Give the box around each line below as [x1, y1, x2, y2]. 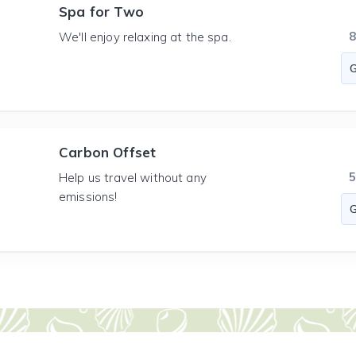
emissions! [59, 189, 118, 204]
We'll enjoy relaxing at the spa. [59, 29, 231, 44]
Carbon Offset [59, 144, 157, 161]
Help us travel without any [59, 170, 207, 185]
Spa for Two [59, 3, 144, 20]
